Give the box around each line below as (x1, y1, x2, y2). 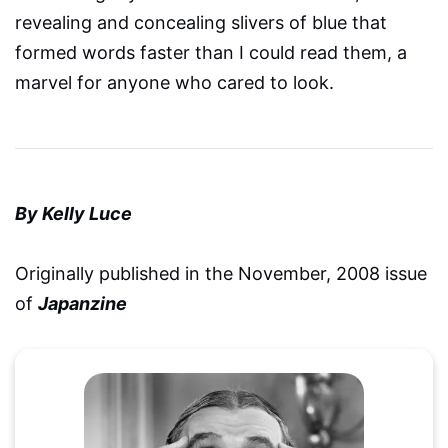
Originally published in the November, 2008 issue (15, 263, 427, 285)
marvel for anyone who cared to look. (15, 72, 334, 94)
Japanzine (38, 293, 127, 315)
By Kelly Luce (15, 203, 132, 225)
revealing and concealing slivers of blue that (15, 12, 387, 34)
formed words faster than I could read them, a (15, 42, 407, 64)
